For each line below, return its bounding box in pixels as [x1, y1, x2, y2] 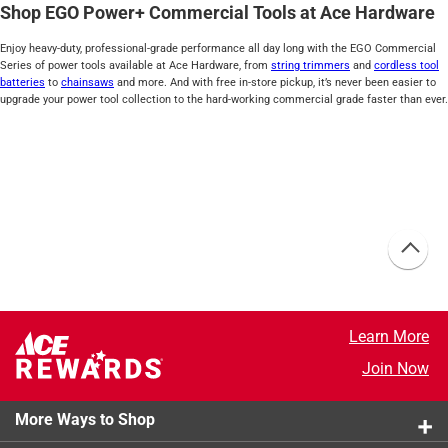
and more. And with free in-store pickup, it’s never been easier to [114, 76, 436, 90]
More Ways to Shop [15, 409, 155, 429]
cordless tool [374, 59, 439, 73]
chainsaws [61, 76, 114, 90]
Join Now [361, 358, 429, 378]
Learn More [348, 326, 429, 346]
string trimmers [271, 59, 350, 73]
